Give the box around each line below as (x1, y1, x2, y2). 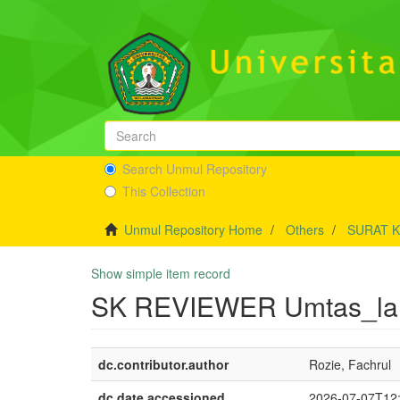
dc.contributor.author (98, 355, 229, 373)
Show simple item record (91, 264, 230, 282)
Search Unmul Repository (122, 160, 267, 178)
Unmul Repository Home (124, 221, 262, 238)
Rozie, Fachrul (309, 355, 391, 373)
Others (286, 221, 324, 238)
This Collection (122, 182, 205, 200)
